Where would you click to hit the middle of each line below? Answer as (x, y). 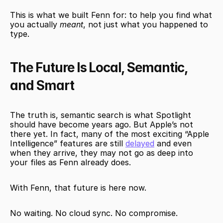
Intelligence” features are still (68, 143)
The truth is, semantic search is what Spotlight (101, 115)
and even (173, 143)
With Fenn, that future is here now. (78, 188)
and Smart (42, 85)
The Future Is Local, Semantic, (99, 67)
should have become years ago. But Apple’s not (102, 124)
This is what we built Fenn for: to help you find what (111, 15)
